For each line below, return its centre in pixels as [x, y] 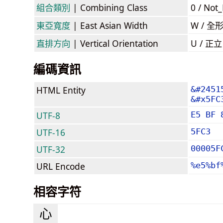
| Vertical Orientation [114, 43]
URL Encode [61, 166]
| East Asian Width [109, 25]
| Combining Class [109, 7]
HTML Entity [61, 90]
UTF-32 [51, 149]
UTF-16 [51, 132]
